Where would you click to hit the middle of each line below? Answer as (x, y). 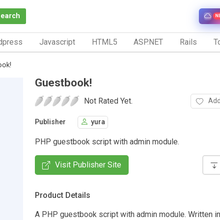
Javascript (57, 42)
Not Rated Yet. (108, 101)
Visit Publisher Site (88, 165)
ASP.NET (149, 42)
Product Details (63, 195)
